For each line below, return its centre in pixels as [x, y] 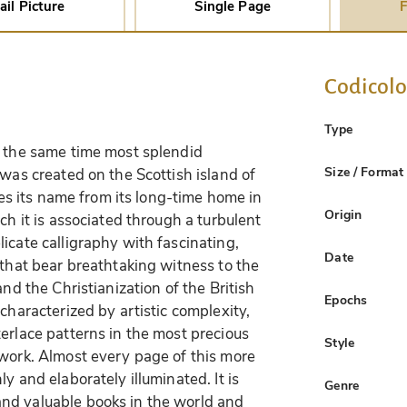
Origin [343, 214]
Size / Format [364, 172]
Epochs [346, 300]
